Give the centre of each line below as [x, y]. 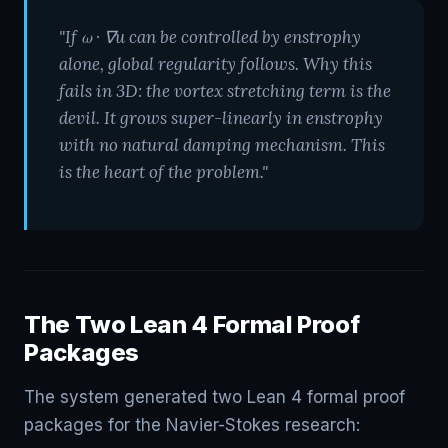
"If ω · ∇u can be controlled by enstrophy [210, 37]
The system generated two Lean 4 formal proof [214, 397]
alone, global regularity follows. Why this [215, 64]
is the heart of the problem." [163, 172]
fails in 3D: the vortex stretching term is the [225, 91]
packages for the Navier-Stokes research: [192, 425]
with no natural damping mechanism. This [222, 145]
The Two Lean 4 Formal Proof [192, 324]
